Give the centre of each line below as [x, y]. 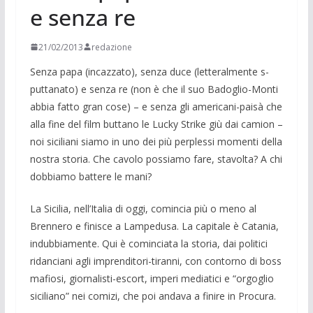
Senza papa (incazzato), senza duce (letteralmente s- [149, 71]
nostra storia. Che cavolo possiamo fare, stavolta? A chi [156, 159]
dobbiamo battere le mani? [90, 176]
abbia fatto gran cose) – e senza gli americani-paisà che [156, 106]
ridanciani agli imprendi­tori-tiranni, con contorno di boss [155, 261]
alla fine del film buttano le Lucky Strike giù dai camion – [156, 124]
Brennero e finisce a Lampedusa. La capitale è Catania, [154, 226]
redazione [111, 47]
